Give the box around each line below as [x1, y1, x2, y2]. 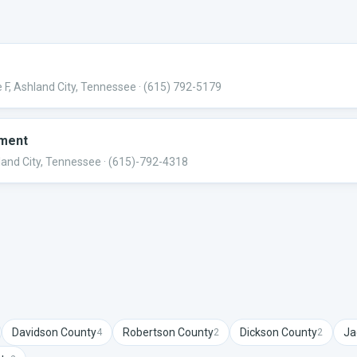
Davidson [12, 326, 58, 339]
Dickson [240, 326, 279, 339]
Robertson [123, 326, 175, 339]
